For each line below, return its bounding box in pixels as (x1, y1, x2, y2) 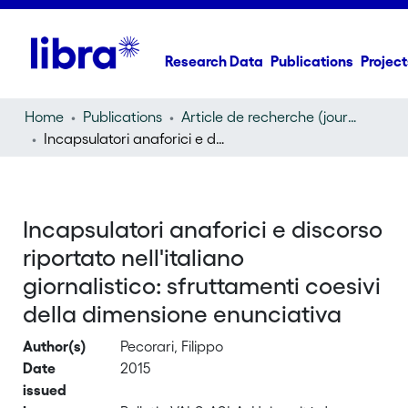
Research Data (165, 53, 264, 69)
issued (23, 382, 67, 398)
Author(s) (23, 338, 87, 354)
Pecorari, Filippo (120, 338, 224, 354)
